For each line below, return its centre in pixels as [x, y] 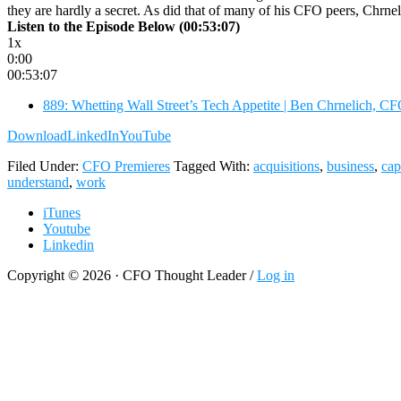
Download [37, 135]
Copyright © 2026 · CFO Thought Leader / [132, 275]
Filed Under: [45, 166]
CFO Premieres [126, 166]
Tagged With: [213, 166]
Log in [276, 275]
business [350, 166]
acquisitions [286, 166]
